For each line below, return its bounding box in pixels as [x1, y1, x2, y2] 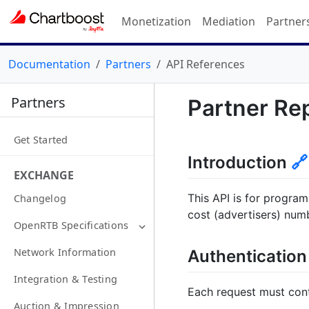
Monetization [121, 14, 191, 30]
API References [166, 57, 245, 72]
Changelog [14, 192, 67, 206]
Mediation [202, 14, 255, 30]
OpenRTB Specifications [14, 219, 129, 232]
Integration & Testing [14, 272, 118, 286]
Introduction [188, 152, 291, 172]
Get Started [14, 133, 68, 147]
